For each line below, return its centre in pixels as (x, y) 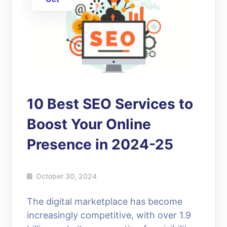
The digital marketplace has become (105, 201)
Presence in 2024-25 (100, 144)
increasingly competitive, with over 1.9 (109, 215)
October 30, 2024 (67, 176)
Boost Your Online (89, 124)
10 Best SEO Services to (110, 104)
